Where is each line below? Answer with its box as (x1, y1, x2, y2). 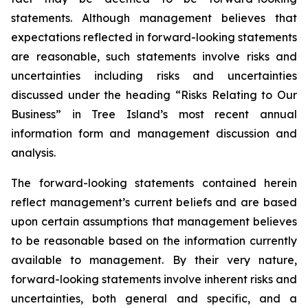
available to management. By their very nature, (11, 253, 297, 267)
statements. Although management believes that (11, 11, 297, 25)
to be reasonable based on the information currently (11, 234, 297, 247)
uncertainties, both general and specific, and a (11, 291, 297, 305)
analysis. (11, 146, 56, 159)
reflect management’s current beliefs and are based (11, 195, 297, 209)
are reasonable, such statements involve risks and (11, 49, 297, 63)
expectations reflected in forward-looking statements (11, 30, 297, 44)
